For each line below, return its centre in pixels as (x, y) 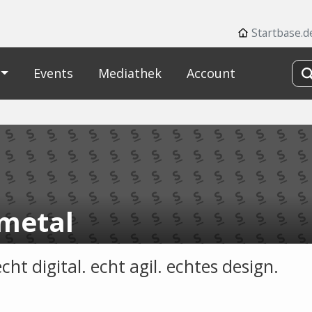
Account (211, 73)
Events (53, 73)
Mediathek (130, 73)
